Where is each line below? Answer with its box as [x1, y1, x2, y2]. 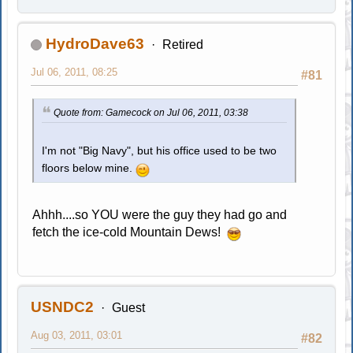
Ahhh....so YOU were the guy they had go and [32, 207, 288, 221]
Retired [162, 37, 203, 51]
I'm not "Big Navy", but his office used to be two [42, 144, 277, 157]
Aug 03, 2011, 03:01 [31, 329, 123, 341]
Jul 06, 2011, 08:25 [31, 65, 118, 78]
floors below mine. [42, 162, 136, 174]
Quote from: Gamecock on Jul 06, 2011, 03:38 [54, 106, 249, 118]
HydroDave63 [46, 35, 145, 52]
